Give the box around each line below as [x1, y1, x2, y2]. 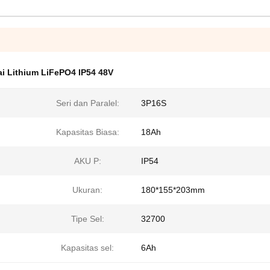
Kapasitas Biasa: [55, 127, 119, 137]
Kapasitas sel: [61, 243, 114, 253]
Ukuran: [72, 185, 102, 195]
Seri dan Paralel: [55, 98, 119, 108]
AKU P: [74, 156, 101, 166]
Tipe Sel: [71, 214, 104, 224]
